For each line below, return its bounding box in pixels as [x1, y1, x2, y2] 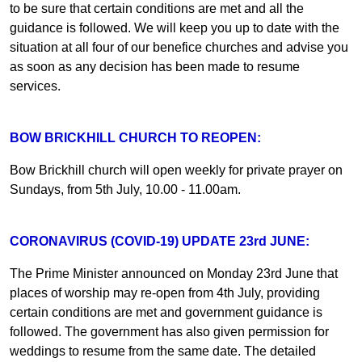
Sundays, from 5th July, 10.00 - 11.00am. [10, 182, 241, 196]
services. [10, 78, 61, 93]
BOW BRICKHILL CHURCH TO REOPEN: [10, 130, 261, 145]
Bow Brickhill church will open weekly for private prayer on [10, 162, 343, 177]
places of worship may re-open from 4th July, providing [10, 285, 320, 300]
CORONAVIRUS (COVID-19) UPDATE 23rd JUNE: [10, 234, 309, 248]
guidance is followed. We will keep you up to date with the [10, 20, 339, 35]
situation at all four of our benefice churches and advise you [10, 40, 348, 54]
